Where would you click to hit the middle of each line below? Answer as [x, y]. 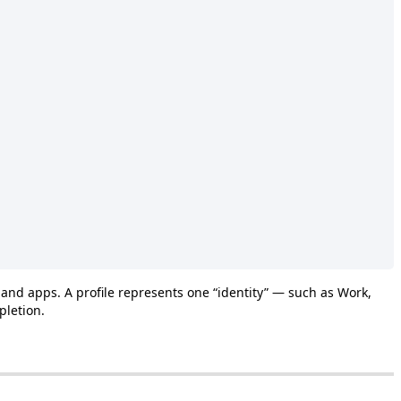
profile [95, 292]
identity [241, 292]
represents [151, 292]
